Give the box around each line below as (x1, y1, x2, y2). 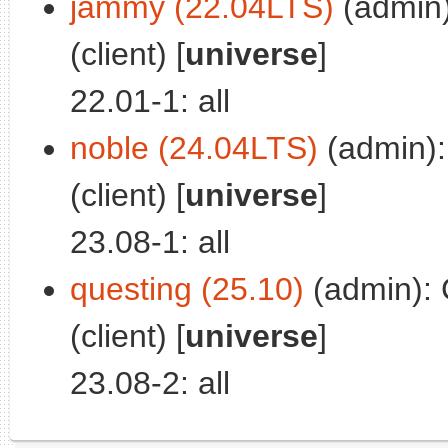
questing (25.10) (70, 270, 304, 307)
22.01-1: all (70, 82, 230, 119)
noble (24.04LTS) (70, 129, 318, 166)
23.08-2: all (70, 364, 230, 401)
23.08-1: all (70, 223, 230, 260)
